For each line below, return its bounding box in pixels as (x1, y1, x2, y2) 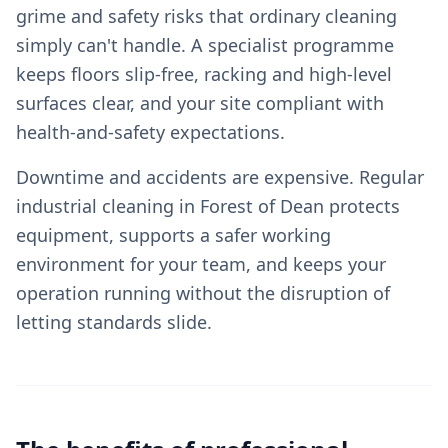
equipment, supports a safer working (16, 223, 331, 247)
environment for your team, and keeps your (16, 252, 386, 276)
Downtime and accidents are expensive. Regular (16, 165, 424, 189)
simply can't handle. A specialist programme (16, 33, 394, 57)
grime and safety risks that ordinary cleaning (16, 4, 397, 28)
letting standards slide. (16, 310, 212, 334)
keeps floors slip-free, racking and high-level (16, 62, 392, 86)
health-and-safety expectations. (16, 120, 285, 144)
